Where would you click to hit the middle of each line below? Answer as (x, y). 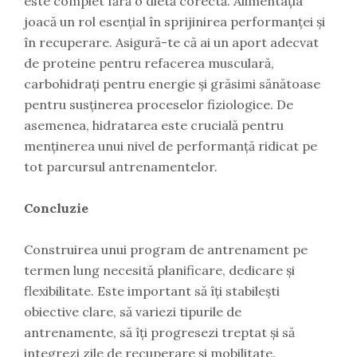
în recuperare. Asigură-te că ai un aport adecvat (171, 43)
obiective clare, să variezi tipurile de (133, 312)
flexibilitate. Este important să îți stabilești (152, 291)
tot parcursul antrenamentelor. (121, 167)
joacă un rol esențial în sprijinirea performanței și (175, 22)
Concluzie (56, 208)
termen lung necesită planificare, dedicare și (159, 271)
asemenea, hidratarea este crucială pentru (154, 126)
